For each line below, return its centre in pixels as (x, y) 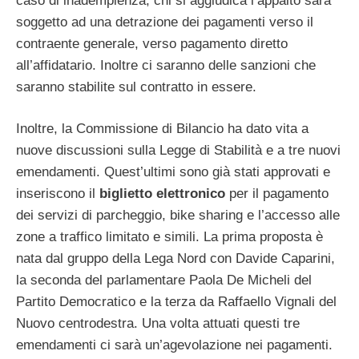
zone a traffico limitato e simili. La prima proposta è (169, 237)
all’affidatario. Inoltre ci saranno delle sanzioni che (166, 65)
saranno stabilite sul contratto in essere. (136, 87)
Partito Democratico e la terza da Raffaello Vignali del (176, 302)
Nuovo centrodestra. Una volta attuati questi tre (158, 324)
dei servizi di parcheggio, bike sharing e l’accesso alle (178, 216)
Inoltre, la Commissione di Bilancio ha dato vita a (162, 129)
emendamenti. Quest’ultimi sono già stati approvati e (173, 172)
